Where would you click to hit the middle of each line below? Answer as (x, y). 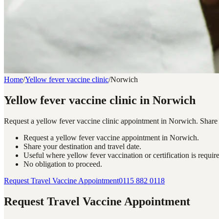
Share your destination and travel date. (82, 146)
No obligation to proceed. (63, 164)
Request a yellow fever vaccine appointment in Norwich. (111, 137)
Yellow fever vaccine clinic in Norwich (100, 100)
